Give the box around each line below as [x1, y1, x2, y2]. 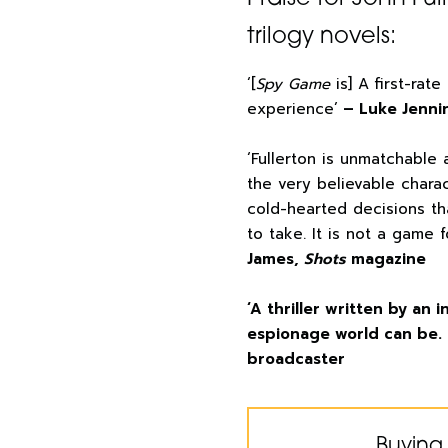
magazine [346, 248, 426, 270]
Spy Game [256, 73, 330, 95]
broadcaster [247, 348, 345, 370]
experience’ [247, 98, 338, 120]
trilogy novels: [247, 26, 396, 49]
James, [247, 248, 304, 270]
